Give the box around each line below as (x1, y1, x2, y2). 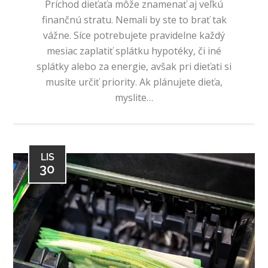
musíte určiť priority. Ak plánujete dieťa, (45, 75, 223, 89)
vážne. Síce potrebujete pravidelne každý (43, 28, 225, 42)
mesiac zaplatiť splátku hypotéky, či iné (47, 44, 221, 57)
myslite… (115, 90, 153, 104)
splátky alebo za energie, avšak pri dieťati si (36, 59, 232, 73)
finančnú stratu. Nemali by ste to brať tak (41, 13, 227, 26)
